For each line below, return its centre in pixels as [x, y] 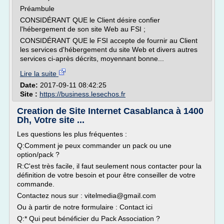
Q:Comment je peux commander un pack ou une [94, 145]
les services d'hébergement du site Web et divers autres [109, 49]
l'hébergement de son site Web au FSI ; [83, 29]
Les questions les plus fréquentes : [72, 134]
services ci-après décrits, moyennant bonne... [92, 58]
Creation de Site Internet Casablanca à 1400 [110, 111]
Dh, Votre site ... [51, 120]
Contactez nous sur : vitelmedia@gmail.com [86, 195]
